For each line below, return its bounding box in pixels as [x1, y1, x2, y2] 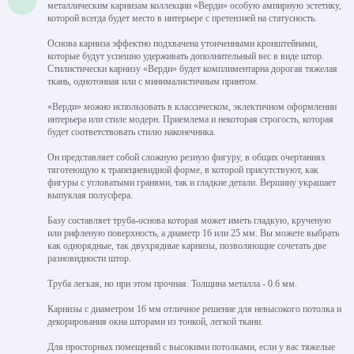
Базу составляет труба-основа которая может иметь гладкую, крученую [47, 214, 331, 226]
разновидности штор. [47, 252, 131, 264]
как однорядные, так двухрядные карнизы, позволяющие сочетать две [47, 239, 326, 251]
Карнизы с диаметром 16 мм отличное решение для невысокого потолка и [47, 303, 341, 314]
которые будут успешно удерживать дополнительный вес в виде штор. [47, 50, 324, 62]
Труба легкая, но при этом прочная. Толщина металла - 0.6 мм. [47, 277, 297, 289]
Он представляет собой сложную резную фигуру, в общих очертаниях [47, 151, 326, 163]
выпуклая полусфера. [47, 189, 133, 201]
